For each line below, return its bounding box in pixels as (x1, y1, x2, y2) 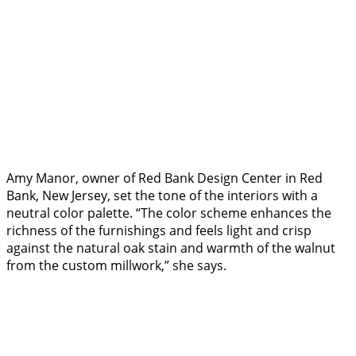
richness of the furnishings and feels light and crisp (6, 222, 311, 240)
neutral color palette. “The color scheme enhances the (6, 204, 331, 222)
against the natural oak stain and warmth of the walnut (6, 239, 335, 257)
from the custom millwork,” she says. (6, 257, 230, 275)
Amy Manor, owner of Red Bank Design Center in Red (6, 169, 323, 188)
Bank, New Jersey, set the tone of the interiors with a (6, 187, 318, 205)
